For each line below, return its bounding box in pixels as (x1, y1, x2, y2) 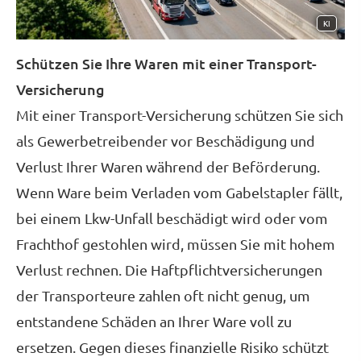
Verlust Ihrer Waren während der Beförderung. (16, 158, 320, 176)
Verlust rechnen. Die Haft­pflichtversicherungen (16, 261, 322, 279)
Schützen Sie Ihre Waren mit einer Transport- (16, 54, 317, 73)
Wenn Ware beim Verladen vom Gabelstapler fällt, (16, 184, 342, 201)
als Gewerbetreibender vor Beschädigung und (16, 132, 315, 150)
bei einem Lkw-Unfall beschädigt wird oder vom (16, 210, 328, 227)
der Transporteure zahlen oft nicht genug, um (16, 287, 310, 305)
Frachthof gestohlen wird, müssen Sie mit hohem (16, 235, 335, 253)
